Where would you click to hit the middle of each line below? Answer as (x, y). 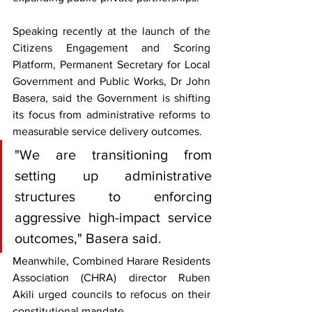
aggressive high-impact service (113, 217)
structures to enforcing (113, 196)
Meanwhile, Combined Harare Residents (111, 260)
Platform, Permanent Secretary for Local (111, 64)
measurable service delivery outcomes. (107, 131)
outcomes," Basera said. (88, 238)
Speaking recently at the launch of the (111, 31)
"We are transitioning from (113, 154)
